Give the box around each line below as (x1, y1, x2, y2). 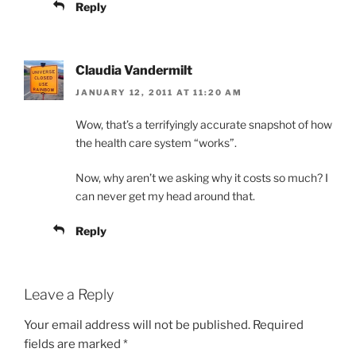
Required (253, 317, 304, 332)
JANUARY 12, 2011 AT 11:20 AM (75, 87, 242, 98)
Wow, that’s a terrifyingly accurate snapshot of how (75, 118, 332, 132)
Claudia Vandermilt (75, 62, 192, 78)
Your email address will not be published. (24, 317, 250, 332)
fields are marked (24, 336, 123, 351)
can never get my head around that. (75, 189, 255, 203)
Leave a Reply (24, 286, 114, 304)
